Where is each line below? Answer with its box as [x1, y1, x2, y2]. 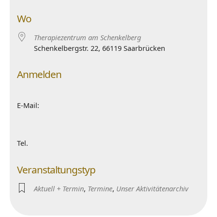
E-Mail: [17, 100, 39, 110]
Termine [88, 184, 112, 193]
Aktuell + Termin [34, 184, 84, 193]
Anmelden [17, 67, 62, 81]
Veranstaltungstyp [17, 163, 95, 176]
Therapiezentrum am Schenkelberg [34, 32, 141, 42]
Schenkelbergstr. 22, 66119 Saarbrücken [34, 43, 165, 53]
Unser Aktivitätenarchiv [116, 184, 188, 193]
